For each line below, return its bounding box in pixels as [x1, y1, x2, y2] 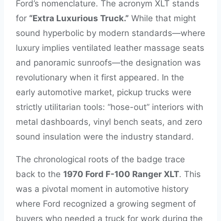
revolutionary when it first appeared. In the [16, 73, 184, 82]
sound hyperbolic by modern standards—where [16, 28, 205, 38]
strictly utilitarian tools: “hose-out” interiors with [16, 102, 203, 112]
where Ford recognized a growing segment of [16, 199, 196, 209]
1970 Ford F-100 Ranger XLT [63, 169, 179, 179]
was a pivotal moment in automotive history [16, 184, 188, 194]
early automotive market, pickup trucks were [16, 87, 191, 97]
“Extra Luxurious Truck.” [29, 13, 129, 23]
